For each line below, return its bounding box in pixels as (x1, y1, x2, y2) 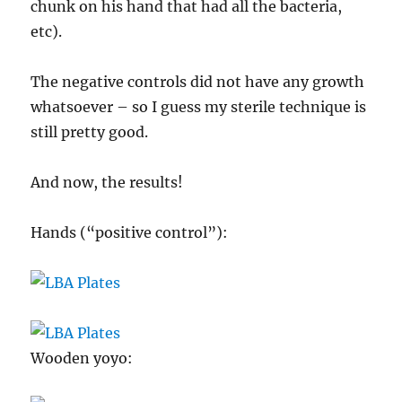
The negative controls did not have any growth (31, 72, 365, 91)
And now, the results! (31, 172, 184, 191)
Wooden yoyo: (31, 348, 134, 367)
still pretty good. (31, 122, 149, 141)
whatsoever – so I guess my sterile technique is (31, 97, 367, 116)
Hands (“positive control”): (31, 223, 229, 241)
